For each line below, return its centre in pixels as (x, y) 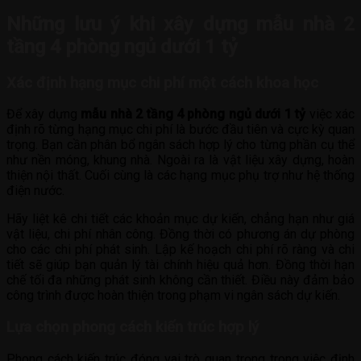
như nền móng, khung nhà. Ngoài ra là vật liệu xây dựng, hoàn (180, 160)
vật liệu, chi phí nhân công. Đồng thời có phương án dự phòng (180, 234)
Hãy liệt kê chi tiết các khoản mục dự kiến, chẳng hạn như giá (180, 219)
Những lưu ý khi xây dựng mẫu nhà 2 (180, 24)
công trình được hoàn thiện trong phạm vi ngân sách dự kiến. (173, 296)
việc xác (330, 114)
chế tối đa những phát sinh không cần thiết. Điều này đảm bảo (180, 280)
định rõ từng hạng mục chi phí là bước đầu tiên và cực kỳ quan (180, 130)
